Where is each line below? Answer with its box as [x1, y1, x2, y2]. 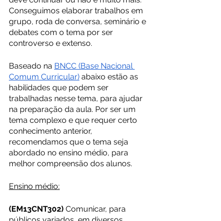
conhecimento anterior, [9, 126, 94, 136]
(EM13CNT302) [9, 204, 64, 214]
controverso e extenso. [9, 38, 92, 48]
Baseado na [9, 61, 54, 71]
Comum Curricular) [9, 72, 79, 81]
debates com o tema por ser [9, 28, 115, 37]
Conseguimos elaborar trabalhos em [9, 6, 145, 15]
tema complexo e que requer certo [9, 115, 139, 125]
